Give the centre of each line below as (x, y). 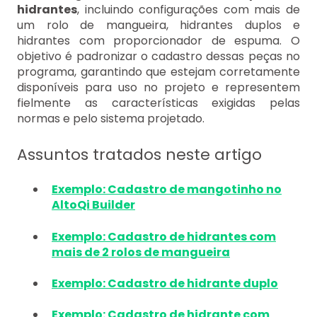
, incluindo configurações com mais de (189, 10)
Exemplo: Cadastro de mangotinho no (167, 190)
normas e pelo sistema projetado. (111, 119)
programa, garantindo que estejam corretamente (158, 72)
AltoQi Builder (93, 205)
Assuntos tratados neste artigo (139, 154)
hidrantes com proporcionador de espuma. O (158, 41)
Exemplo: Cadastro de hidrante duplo (165, 283)
